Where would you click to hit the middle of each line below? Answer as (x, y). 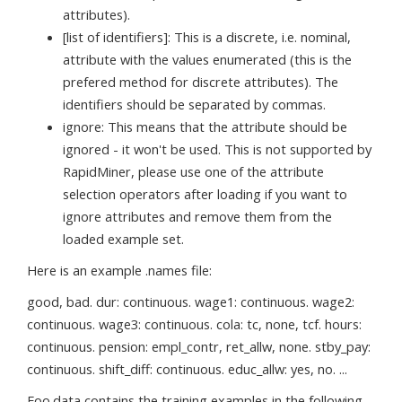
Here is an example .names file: (119, 270)
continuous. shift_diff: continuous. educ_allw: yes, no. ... (187, 369)
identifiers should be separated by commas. (194, 104)
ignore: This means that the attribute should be (205, 127)
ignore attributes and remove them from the (197, 216)
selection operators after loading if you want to (205, 194)
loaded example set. (123, 239)
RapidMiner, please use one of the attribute (193, 171)
